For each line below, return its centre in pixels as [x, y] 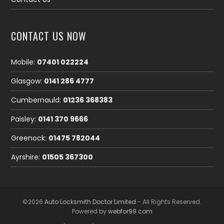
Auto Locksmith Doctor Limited [90, 202]
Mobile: [24, 62]
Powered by [90, 211]
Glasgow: [28, 81]
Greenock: [30, 138]
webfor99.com [130, 211]
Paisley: [25, 119]
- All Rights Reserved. [169, 202]
